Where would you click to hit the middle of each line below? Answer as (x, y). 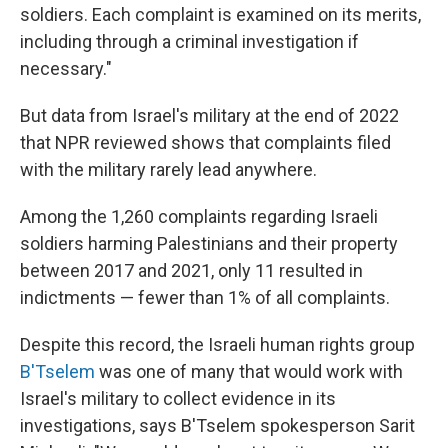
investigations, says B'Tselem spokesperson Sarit (217, 426)
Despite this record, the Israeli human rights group (217, 345)
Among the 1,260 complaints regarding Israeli (199, 217)
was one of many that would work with (249, 372)
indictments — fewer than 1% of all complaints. (205, 298)
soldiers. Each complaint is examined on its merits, (220, 15)
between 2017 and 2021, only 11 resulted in (191, 271)
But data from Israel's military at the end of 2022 (209, 116)
